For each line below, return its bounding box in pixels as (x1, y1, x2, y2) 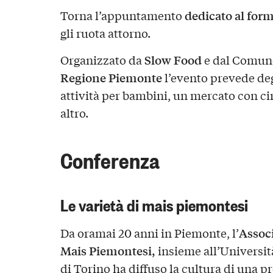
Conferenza (60, 145, 160, 174)
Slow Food (144, 51, 202, 68)
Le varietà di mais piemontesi (60, 192, 248, 215)
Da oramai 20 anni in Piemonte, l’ (60, 224, 239, 241)
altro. (60, 104, 88, 121)
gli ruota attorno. (60, 25, 151, 41)
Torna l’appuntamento (60, 7, 185, 24)
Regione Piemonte (60, 68, 162, 86)
